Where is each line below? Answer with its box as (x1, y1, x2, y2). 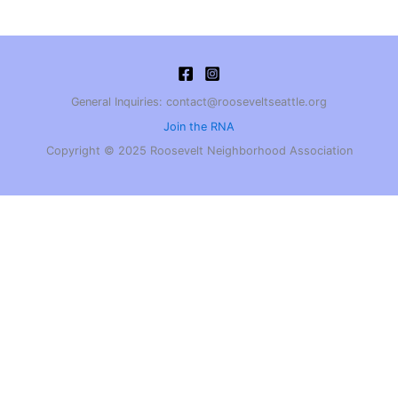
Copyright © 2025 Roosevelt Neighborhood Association (45, 144, 353, 157)
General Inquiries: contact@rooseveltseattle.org (71, 95, 327, 109)
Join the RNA (163, 119, 235, 133)
